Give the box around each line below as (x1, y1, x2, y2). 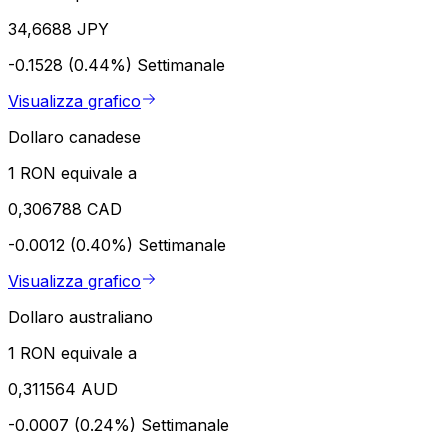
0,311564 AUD (8, 378, 118, 399)
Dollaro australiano (8, 306, 153, 327)
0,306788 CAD (8, 198, 122, 219)
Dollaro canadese (8, 126, 141, 147)
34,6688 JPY (8, 18, 109, 39)
